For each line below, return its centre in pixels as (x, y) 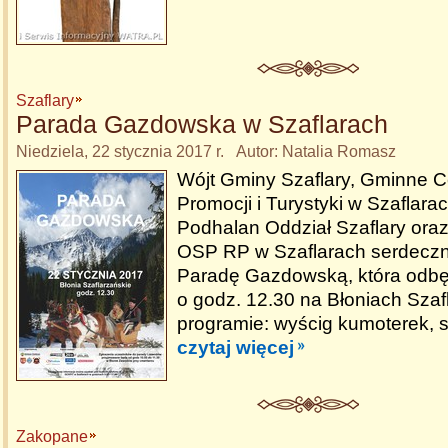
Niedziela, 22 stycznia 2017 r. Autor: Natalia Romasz (206, 151)
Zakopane (52, 436)
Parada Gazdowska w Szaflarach (202, 124)
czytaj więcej (235, 347)
